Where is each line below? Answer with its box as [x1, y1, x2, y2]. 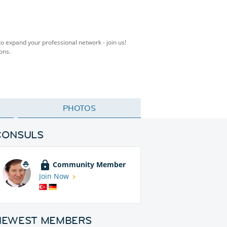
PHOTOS [62, 103, 96, 113]
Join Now [39, 171, 69, 181]
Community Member [53, 159, 126, 169]
